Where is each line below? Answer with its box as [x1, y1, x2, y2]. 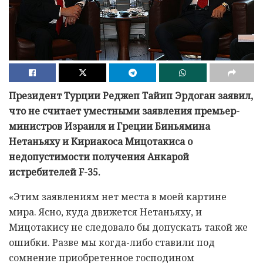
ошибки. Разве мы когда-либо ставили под [9, 235, 215, 249]
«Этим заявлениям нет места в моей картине [9, 190, 227, 203]
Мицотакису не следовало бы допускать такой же [9, 220, 248, 234]
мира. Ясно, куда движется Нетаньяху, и [9, 205, 202, 218]
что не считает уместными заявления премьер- [9, 104, 240, 117]
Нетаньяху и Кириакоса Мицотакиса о [9, 134, 193, 148]
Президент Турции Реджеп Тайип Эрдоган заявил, [9, 89, 253, 102]
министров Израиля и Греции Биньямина [9, 119, 210, 133]
